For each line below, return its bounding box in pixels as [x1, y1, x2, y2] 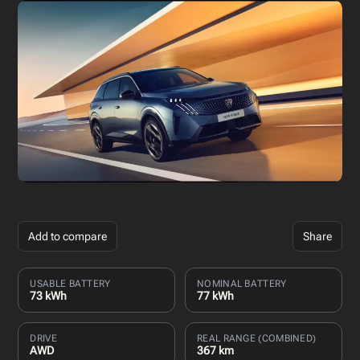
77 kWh [197, 288, 234, 302]
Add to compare [28, 229, 108, 243]
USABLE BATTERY [30, 277, 111, 289]
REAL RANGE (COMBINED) [197, 332, 317, 344]
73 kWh [30, 288, 67, 302]
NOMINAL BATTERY [197, 277, 287, 289]
